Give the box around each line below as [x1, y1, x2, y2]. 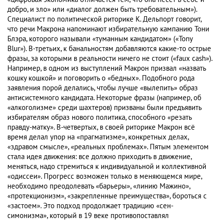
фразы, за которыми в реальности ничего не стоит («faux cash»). [7, 54, 212, 63]
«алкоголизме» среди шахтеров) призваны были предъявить [7, 103, 201, 112]
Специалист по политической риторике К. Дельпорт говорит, [7, 15, 201, 24]
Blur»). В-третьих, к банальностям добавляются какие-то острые [7, 44, 211, 54]
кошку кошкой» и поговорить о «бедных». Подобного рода [7, 74, 194, 83]
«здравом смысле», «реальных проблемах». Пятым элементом [7, 142, 209, 152]
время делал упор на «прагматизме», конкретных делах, [7, 133, 189, 142]
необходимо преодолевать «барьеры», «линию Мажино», [7, 182, 190, 191]
